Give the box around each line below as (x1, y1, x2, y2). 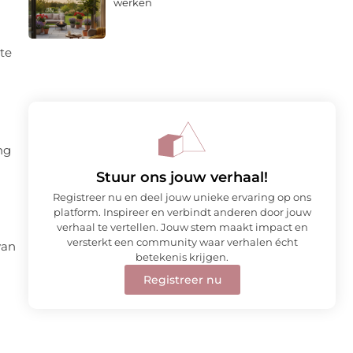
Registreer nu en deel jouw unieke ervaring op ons (53, 190, 311, 203)
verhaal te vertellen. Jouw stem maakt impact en (56, 220, 308, 233)
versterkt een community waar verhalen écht (66, 235, 298, 248)
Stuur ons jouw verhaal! (96, 168, 268, 186)
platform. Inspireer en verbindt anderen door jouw (53, 205, 311, 218)
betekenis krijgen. (136, 250, 229, 263)
